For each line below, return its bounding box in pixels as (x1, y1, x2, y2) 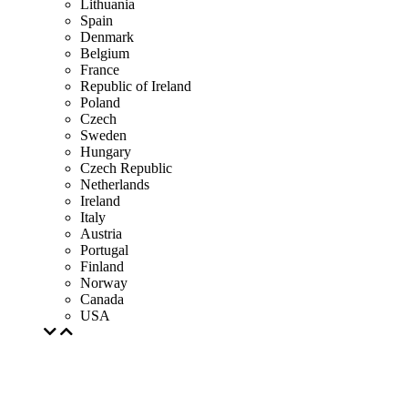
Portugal (80, 242, 128, 258)
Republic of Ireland (80, 78, 191, 94)
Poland (80, 95, 120, 110)
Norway (80, 275, 127, 291)
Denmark (80, 29, 134, 45)
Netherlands (80, 177, 149, 192)
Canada (80, 291, 124, 307)
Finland (80, 259, 124, 274)
